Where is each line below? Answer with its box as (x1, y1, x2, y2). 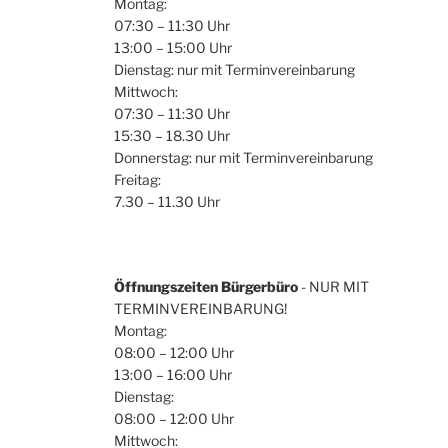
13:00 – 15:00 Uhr (114, 38, 232, 56)
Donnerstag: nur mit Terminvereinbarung (114, 148, 373, 166)
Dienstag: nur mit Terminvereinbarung (114, 60, 355, 78)
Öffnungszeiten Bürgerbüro (114, 277, 298, 295)
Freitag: (114, 170, 161, 188)
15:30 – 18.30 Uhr (114, 126, 230, 144)
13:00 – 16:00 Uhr (114, 365, 232, 383)
